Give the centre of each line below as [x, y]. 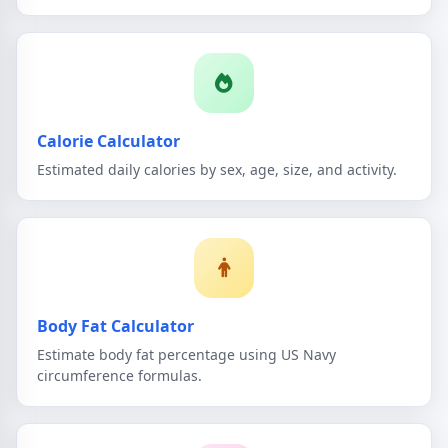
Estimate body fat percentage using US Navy [186, 354]
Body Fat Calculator [115, 325]
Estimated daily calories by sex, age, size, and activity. [217, 169]
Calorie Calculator [108, 141]
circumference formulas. [119, 375]
